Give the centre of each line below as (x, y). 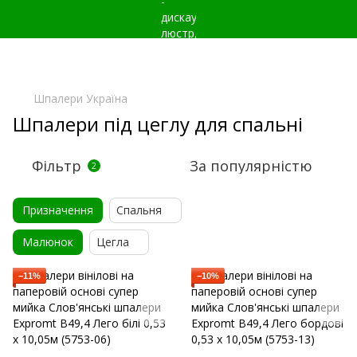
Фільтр (57, 166)
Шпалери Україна (80, 98)
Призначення (58, 210)
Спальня (139, 210)
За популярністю (251, 166)
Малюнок (48, 242)
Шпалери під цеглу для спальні (158, 124)
